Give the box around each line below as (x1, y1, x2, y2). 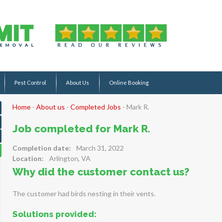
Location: (12, 154, 44, 163)
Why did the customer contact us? (12, 166, 189, 178)
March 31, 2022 (76, 144, 124, 152)
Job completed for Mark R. (12, 122, 150, 135)
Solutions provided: (12, 209, 97, 219)
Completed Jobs (70, 103, 121, 111)
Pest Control (14, 79, 46, 86)
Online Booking (109, 79, 149, 86)
